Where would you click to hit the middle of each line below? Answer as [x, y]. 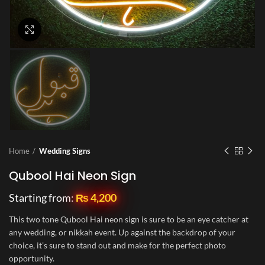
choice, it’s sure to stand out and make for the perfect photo [117, 245]
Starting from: [42, 198]
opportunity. [32, 258]
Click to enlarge [69, 30]
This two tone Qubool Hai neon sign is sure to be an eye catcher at [129, 219]
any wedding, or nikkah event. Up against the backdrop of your [122, 232]
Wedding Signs [65, 151]
